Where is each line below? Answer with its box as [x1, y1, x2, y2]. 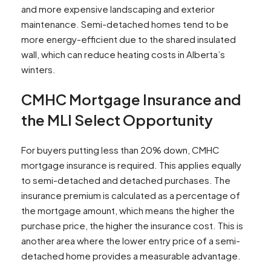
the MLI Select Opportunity [21, 111, 213, 129]
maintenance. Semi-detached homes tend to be [21, 18, 229, 30]
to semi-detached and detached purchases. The [21, 174, 230, 186]
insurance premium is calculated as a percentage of [21, 189, 240, 201]
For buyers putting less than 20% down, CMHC [21, 144, 220, 156]
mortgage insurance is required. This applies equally [21, 159, 241, 171]
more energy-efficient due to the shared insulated [21, 33, 236, 45]
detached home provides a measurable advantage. [21, 250, 241, 262]
